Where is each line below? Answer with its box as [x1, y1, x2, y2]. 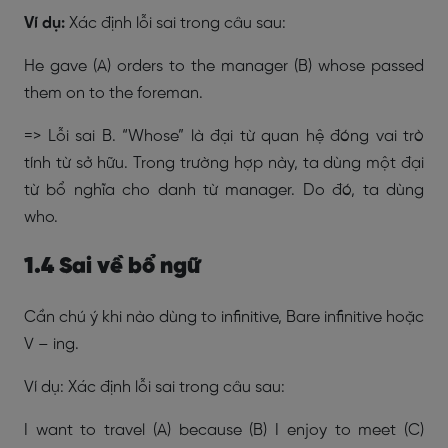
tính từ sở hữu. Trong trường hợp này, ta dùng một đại [24, 155, 424, 172]
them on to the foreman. [24, 85, 203, 102]
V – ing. [24, 336, 79, 353]
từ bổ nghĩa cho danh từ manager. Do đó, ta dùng [24, 182, 424, 199]
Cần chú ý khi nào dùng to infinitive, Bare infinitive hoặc [24, 309, 424, 326]
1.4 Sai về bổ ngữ [24, 255, 201, 279]
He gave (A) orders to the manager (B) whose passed [24, 58, 424, 75]
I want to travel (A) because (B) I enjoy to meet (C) [24, 422, 424, 439]
